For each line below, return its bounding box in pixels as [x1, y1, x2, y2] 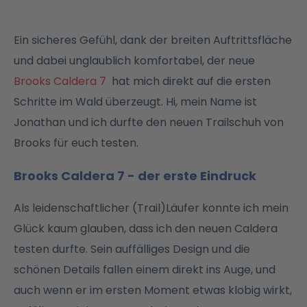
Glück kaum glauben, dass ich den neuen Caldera [14, 221, 278, 237]
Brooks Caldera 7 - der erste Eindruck [14, 167, 256, 185]
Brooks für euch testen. [14, 135, 138, 151]
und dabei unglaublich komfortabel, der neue [14, 53, 255, 69]
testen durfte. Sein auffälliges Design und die [14, 241, 250, 258]
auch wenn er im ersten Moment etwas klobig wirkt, [14, 282, 292, 299]
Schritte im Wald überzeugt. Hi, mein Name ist [14, 94, 257, 110]
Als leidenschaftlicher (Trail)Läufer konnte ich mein [14, 200, 288, 217]
